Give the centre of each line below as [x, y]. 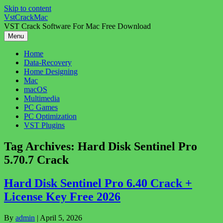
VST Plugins [44, 125]
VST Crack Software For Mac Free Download [77, 26]
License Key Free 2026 [62, 196]
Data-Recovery [48, 62]
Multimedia [42, 98]
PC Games [41, 107]
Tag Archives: [41, 146]
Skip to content [28, 8]
